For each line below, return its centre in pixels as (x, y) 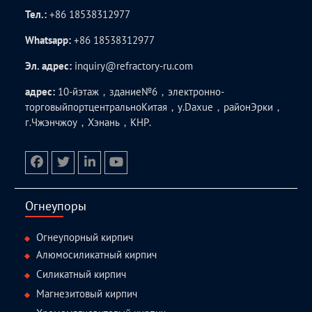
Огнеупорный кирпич (85, 237)
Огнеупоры (56, 206)
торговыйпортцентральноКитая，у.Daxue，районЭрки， (155, 107)
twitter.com (87, 181)
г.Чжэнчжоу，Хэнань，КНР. (88, 123)
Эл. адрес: (49, 66)
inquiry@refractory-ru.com (134, 66)
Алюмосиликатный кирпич (97, 255)
